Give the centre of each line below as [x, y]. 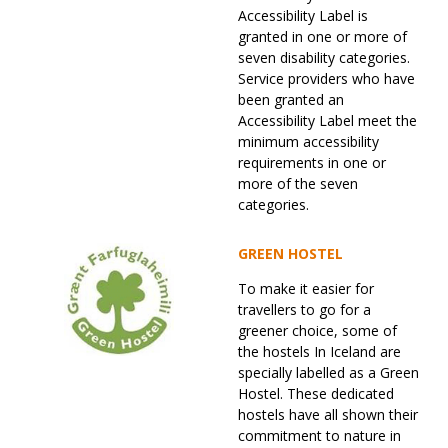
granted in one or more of [322, 37]
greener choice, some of [317, 331]
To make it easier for [306, 289]
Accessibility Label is [303, 16]
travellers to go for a [304, 310]
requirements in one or [312, 163]
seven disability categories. [324, 58]
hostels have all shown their [328, 415]
